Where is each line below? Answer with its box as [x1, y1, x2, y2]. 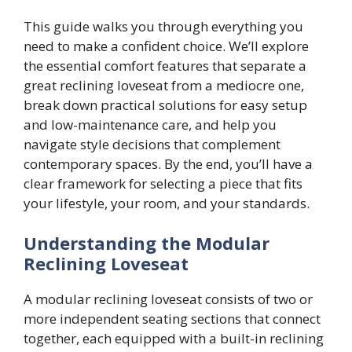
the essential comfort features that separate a [24, 56, 306, 75]
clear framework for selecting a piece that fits [24, 174, 302, 192]
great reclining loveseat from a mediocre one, [24, 75, 304, 94]
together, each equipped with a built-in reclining [24, 329, 324, 348]
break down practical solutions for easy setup [24, 95, 307, 114]
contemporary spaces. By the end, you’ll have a [24, 154, 313, 173]
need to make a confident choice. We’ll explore [24, 36, 309, 55]
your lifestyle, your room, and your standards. [24, 193, 310, 212]
